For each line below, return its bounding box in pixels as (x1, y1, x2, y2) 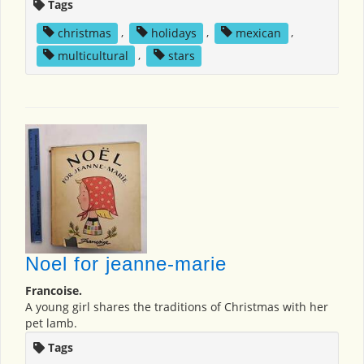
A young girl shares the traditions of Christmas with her (25, 299, 328, 315)
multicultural (57, 47, 128, 63)
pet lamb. (25, 315, 77, 331)
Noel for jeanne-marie (25, 253, 227, 275)
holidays (150, 24, 197, 41)
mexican (236, 24, 282, 41)
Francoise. (25, 283, 82, 299)
